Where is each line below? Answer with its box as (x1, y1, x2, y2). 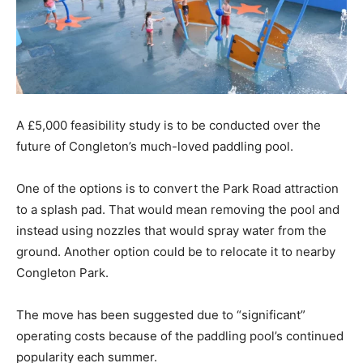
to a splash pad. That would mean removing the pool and (16, 201, 340, 217)
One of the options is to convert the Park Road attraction (16, 180, 339, 196)
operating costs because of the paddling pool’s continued (16, 327, 344, 344)
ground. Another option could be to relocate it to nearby (16, 243, 335, 259)
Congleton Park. (16, 264, 109, 280)
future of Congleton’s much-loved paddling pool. (16, 138, 293, 154)
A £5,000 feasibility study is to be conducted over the (16, 117, 321, 133)
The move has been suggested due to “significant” (16, 306, 305, 322)
